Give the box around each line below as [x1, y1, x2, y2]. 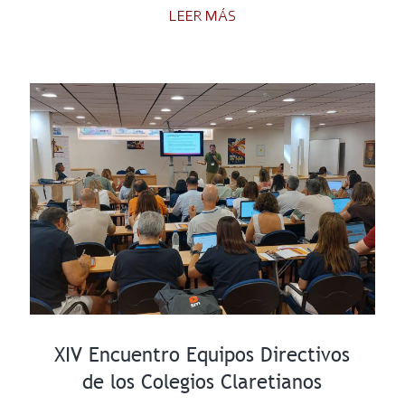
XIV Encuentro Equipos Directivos [54, 342, 351, 367]
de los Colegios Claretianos [82, 369, 323, 394]
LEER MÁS [168, 8, 236, 24]
